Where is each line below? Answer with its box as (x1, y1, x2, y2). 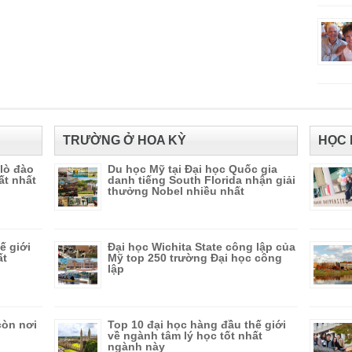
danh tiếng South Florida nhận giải (108, 174, 295, 186)
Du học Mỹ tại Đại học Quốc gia (108, 163, 277, 175)
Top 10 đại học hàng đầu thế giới (108, 318, 286, 331)
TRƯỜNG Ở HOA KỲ (63, 134, 186, 147)
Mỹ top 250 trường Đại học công (108, 251, 282, 264)
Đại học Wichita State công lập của (108, 240, 295, 253)
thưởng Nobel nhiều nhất (108, 185, 244, 197)
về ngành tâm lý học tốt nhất (108, 329, 262, 342)
